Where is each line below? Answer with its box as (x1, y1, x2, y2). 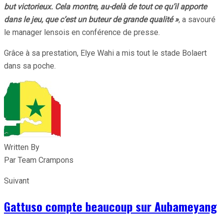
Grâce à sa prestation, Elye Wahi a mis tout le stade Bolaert (4, 48, 207, 58)
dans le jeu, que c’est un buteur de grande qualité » (4, 14, 179, 24)
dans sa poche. (4, 61, 56, 71)
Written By (4, 142, 39, 152)
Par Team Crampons (4, 155, 74, 165)
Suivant (4, 176, 29, 185)
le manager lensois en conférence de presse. (4, 27, 160, 37)
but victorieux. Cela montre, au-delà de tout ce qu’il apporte (4, 1, 207, 11)
